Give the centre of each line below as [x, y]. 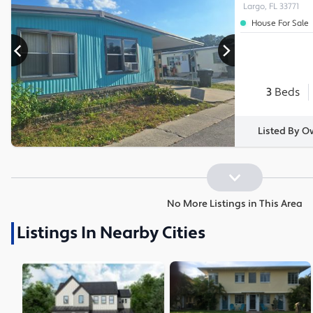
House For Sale [280, 23]
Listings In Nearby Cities [111, 233]
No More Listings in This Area [235, 204]
